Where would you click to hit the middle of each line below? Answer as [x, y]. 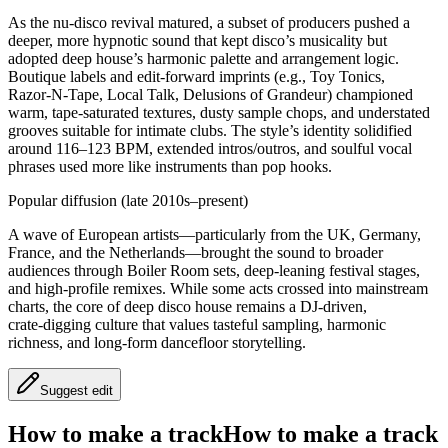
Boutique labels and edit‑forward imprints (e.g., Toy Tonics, [196, 77]
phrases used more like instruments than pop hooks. [170, 167]
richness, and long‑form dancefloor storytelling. [157, 343]
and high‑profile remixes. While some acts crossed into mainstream [218, 289]
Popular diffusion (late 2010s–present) [128, 201]
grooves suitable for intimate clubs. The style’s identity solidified [210, 131]
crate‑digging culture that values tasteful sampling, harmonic [197, 325]
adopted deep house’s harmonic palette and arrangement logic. [203, 59]
